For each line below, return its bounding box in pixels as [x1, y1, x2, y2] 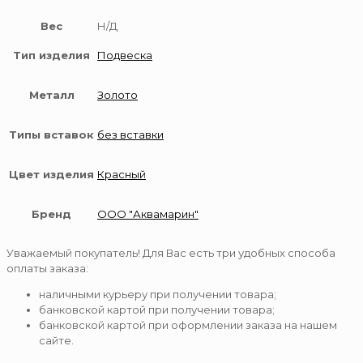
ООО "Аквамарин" [97, 207, 199, 220]
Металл [28, 88, 75, 101]
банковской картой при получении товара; [39, 303, 275, 316]
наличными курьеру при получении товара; [39, 288, 276, 301]
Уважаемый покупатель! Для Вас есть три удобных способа [6, 246, 335, 259]
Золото [97, 88, 138, 101]
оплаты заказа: [6, 262, 88, 275]
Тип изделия [13, 49, 90, 62]
